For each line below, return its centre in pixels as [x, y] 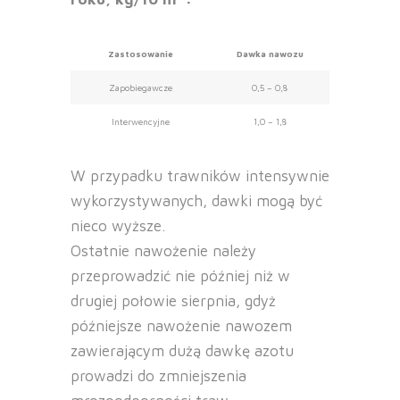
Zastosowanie [140, 54]
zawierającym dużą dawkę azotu [182, 351]
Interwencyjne [140, 122]
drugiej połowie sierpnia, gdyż [173, 301]
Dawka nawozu [270, 54]
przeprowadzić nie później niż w [180, 276]
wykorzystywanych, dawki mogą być [196, 201]
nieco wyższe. [118, 226]
